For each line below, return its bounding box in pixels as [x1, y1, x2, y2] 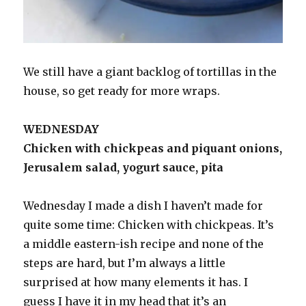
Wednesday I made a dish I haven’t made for [23, 199, 264, 213]
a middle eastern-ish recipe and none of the [23, 237, 264, 251]
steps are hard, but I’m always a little [23, 256, 226, 270]
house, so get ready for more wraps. [23, 84, 223, 98]
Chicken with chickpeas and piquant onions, [23, 141, 283, 156]
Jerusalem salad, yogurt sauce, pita [23, 161, 224, 175]
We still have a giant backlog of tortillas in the [23, 65, 277, 79]
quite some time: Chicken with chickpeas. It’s [23, 218, 275, 232]
